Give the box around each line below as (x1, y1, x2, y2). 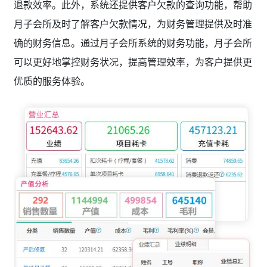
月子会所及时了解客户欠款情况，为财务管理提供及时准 (13, 17, 252, 31)
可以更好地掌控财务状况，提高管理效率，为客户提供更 (13, 55, 252, 69)
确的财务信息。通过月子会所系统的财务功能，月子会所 (13, 36, 252, 50)
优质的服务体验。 (13, 74, 90, 88)
